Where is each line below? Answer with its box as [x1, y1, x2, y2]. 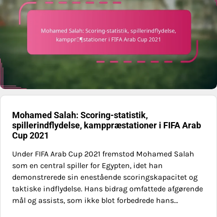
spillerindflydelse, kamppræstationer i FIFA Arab [12, 120, 201, 131]
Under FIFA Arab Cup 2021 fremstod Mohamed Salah [12, 149, 194, 159]
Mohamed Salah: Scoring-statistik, [12, 110, 148, 121]
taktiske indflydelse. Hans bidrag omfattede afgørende [12, 184, 203, 194]
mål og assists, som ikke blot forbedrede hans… [12, 196, 178, 205]
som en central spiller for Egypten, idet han [12, 161, 163, 170]
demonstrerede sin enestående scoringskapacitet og [12, 172, 198, 182]
